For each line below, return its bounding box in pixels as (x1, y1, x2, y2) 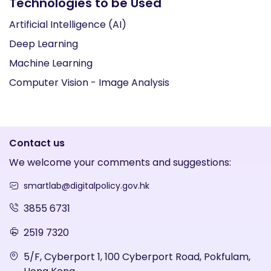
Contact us (9, 136, 65, 150)
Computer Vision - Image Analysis (9, 76, 169, 90)
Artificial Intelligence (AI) (9, 18, 126, 31)
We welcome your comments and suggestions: (9, 155, 231, 169)
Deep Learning (9, 37, 78, 51)
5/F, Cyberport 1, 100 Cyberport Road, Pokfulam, (24, 250, 250, 264)
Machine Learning (9, 56, 93, 70)
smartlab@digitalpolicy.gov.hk (24, 180, 149, 192)
